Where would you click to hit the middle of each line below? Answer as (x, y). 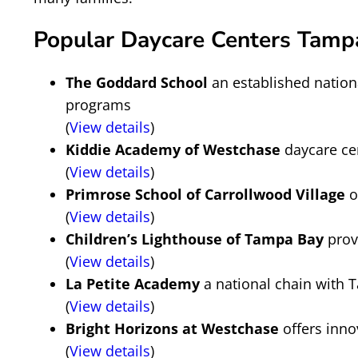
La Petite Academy (133, 284)
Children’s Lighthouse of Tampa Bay (195, 239)
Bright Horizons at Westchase (172, 328)
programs (98, 105)
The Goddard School (137, 82)
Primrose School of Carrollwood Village (205, 194)
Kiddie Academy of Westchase (173, 149)
